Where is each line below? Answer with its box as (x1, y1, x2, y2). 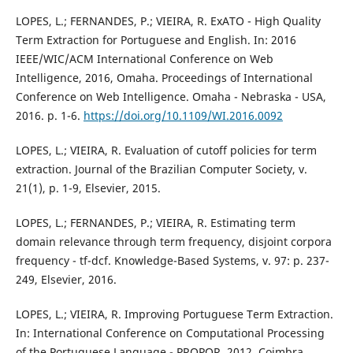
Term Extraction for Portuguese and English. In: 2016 (15, 32, 296, 48)
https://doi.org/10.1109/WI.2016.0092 (83, 108, 283, 124)
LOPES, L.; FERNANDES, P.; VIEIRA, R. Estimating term (15, 215, 295, 231)
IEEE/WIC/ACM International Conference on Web (15, 51, 273, 67)
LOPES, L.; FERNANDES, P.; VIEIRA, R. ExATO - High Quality (15, 13, 321, 29)
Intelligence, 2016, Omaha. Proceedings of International (15, 70, 313, 86)
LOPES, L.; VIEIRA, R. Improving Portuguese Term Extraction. (15, 307, 333, 322)
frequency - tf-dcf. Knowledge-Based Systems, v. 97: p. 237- (15, 253, 329, 269)
